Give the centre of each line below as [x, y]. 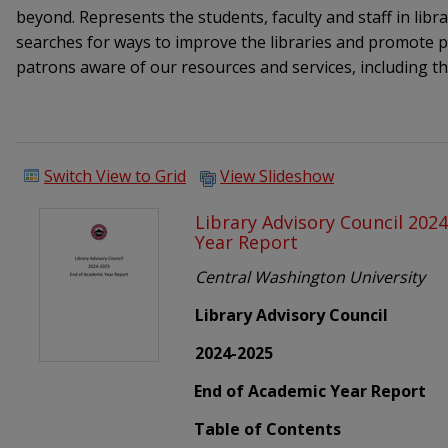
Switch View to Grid [115, 176]
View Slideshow [277, 176]
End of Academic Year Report [310, 391]
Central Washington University [310, 277]
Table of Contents [268, 429]
